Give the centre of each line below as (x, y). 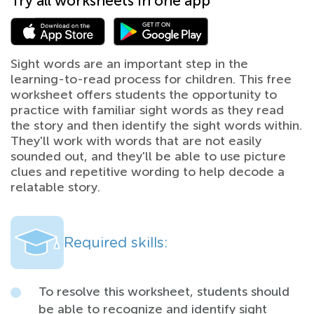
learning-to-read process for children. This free (151, 79)
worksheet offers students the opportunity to (144, 94)
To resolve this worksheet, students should (164, 291)
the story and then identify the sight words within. (156, 125)
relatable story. (55, 187)
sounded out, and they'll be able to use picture (148, 156)
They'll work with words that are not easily (136, 141)
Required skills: (116, 242)
